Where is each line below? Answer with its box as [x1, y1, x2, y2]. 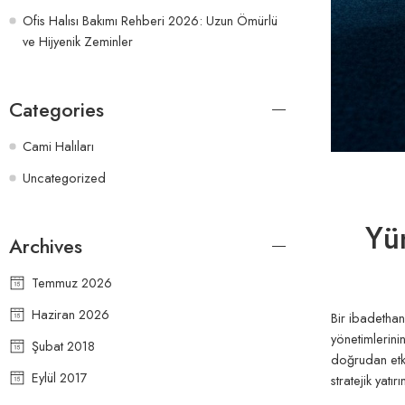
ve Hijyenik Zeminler [23, 31, 133, 51]
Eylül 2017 [32, 367, 88, 387]
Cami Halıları [23, 136, 94, 155]
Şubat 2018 [32, 335, 95, 355]
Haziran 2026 [32, 304, 109, 324]
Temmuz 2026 [32, 272, 112, 292]
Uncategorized [23, 167, 106, 187]
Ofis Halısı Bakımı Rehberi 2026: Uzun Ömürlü [23, 10, 278, 30]
